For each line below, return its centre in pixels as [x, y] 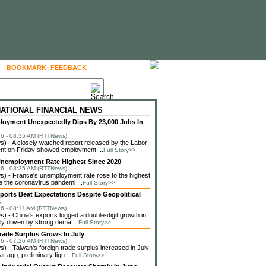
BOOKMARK [26, 68]
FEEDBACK [69, 68]
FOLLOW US [116, 68]
